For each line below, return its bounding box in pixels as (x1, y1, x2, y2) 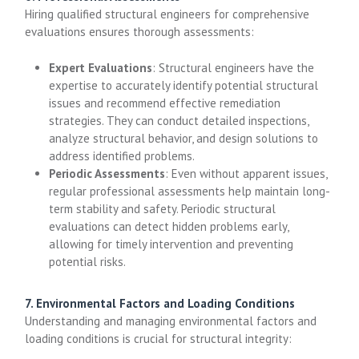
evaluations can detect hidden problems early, (49, 218, 289, 234)
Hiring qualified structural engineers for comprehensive (25, 6, 310, 22)
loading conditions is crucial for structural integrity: (25, 330, 292, 346)
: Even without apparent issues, (165, 165, 328, 181)
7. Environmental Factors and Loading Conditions (25, 295, 296, 311)
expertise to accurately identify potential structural (49, 77, 319, 93)
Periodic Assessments (49, 165, 166, 181)
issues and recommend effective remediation (49, 95, 281, 111)
